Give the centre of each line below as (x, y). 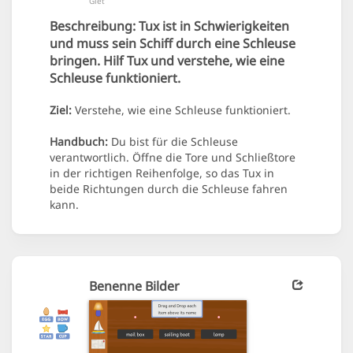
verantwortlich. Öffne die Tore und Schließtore (173, 158)
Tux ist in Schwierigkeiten (212, 26)
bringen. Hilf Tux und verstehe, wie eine (167, 61)
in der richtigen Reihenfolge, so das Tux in (162, 173)
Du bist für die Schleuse (173, 142)
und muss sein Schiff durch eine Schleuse (173, 44)
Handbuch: (79, 142)
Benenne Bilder (134, 286)
